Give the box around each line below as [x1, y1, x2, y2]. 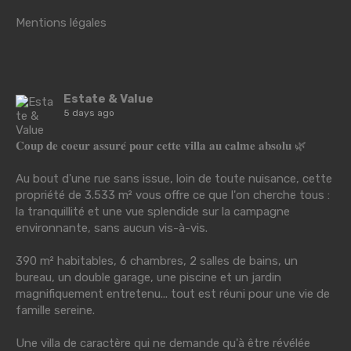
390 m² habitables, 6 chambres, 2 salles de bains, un [16, 253, 298, 268]
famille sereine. [16, 302, 95, 317]
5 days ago [63, 107, 114, 118]
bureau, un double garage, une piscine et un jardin [16, 270, 281, 284]
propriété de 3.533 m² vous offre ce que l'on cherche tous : [16, 187, 330, 202]
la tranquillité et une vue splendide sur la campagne [16, 204, 290, 219]
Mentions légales [16, 15, 107, 30]
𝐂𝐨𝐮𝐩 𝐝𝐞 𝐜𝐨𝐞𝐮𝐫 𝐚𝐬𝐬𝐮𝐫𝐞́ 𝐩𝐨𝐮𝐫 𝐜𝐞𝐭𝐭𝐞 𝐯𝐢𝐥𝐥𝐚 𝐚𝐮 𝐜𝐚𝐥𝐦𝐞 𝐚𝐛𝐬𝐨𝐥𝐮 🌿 [16, 138, 306, 153]
